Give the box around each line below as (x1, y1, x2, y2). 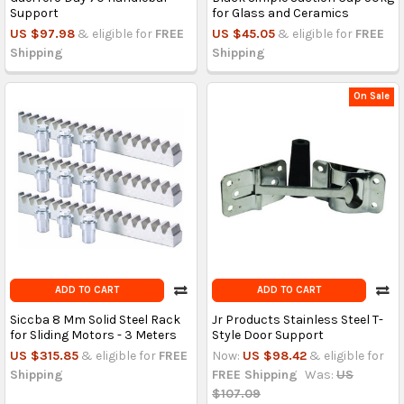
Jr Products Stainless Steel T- (211, 311, 383, 327)
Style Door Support (211, 326, 324, 343)
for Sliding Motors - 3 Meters (9, 326, 177, 343)
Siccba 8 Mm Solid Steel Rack (9, 311, 180, 327)
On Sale (353, 90, 390, 103)
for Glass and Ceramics (211, 5, 349, 21)
